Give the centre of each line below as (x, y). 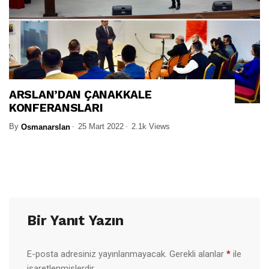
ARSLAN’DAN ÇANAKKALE (80, 94)
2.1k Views (151, 126)
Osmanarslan (46, 127)
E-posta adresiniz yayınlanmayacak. (97, 254)
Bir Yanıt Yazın (75, 220)
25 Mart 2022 (101, 126)
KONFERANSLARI (56, 107)
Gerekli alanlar (198, 254)
